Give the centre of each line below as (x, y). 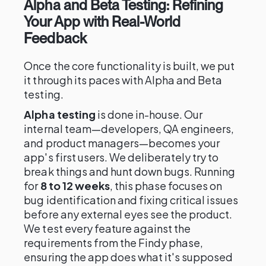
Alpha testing (60, 114)
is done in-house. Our (149, 114)
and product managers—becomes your (122, 143)
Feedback (55, 38)
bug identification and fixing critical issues (131, 200)
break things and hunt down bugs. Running (130, 171)
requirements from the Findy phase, (114, 243)
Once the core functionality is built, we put (129, 66)
